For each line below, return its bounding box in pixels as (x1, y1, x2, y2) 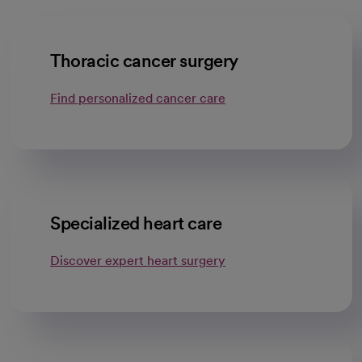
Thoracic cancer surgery (50, 50, 238, 71)
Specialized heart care (50, 213, 221, 234)
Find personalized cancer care (50, 90, 225, 106)
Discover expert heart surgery (50, 253, 225, 268)
